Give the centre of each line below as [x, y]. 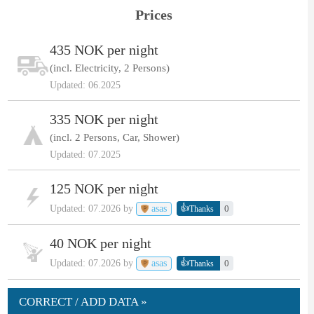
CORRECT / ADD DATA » [83, 302]
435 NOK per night [104, 50]
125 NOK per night [104, 189]
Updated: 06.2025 [85, 86]
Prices [154, 15]
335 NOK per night [104, 120]
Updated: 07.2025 [85, 155]
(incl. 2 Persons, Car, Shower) [114, 138]
